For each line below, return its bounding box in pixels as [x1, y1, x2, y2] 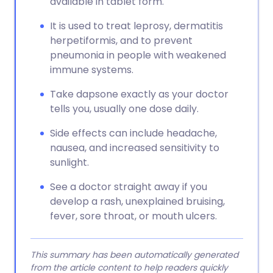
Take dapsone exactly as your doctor [50, 87, 229, 101]
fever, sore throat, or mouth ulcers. [50, 209, 217, 223]
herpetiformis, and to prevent [50, 34, 193, 48]
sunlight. [50, 155, 89, 169]
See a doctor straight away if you [50, 180, 207, 194]
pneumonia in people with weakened [50, 48, 226, 62]
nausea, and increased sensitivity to [50, 141, 219, 155]
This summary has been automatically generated [30, 249, 238, 261]
